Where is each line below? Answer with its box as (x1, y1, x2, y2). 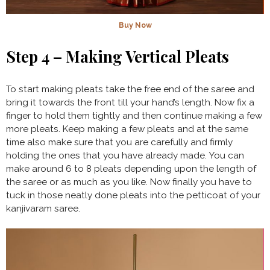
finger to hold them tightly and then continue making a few (6, 110, 262, 121)
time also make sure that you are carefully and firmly (6, 136, 233, 148)
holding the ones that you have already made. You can (6, 149, 244, 161)
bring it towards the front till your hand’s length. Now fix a (6, 96, 254, 108)
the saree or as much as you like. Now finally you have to (6, 176, 252, 187)
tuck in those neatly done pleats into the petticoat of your (6, 189, 260, 201)
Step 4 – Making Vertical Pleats (6, 45, 233, 67)
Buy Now (118, 20, 152, 30)
